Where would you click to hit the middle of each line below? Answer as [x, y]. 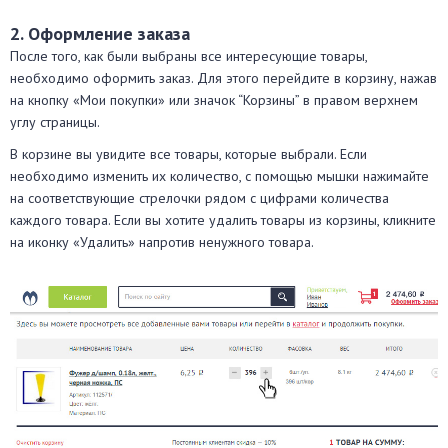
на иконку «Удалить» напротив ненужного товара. [162, 241]
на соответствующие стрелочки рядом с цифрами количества [199, 197]
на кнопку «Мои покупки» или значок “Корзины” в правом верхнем [214, 99]
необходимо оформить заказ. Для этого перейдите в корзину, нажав [223, 77]
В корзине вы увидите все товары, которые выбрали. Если [188, 153]
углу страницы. [55, 121]
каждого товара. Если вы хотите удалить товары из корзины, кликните [223, 219]
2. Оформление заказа [100, 33]
